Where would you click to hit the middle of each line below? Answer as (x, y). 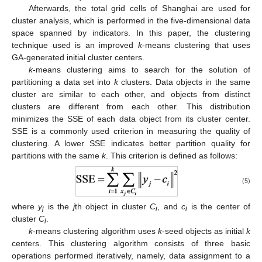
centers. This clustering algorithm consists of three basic (131, 244)
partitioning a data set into (63, 82)
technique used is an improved (75, 45)
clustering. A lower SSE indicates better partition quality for (131, 143)
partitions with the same (57, 155)
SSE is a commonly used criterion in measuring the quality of (131, 131)
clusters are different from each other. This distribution (131, 106)
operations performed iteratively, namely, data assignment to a (131, 256)
